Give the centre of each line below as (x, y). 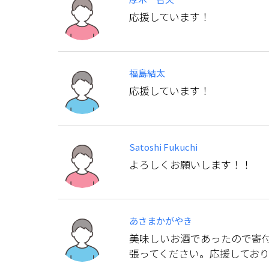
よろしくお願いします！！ (190, 164)
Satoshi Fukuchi (163, 147)
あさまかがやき (161, 220)
